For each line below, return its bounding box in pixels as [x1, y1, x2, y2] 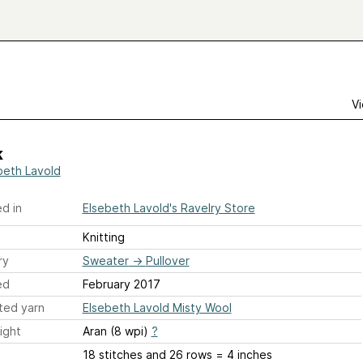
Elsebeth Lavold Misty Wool [82, 301, 232, 314]
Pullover [145, 254, 190, 267]
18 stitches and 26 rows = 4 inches [82, 348, 272, 361]
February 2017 [82, 277, 160, 291]
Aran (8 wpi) [82, 324, 152, 338]
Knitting [82, 230, 125, 244]
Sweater [82, 254, 129, 267]
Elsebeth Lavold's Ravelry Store [82, 201, 255, 215]
